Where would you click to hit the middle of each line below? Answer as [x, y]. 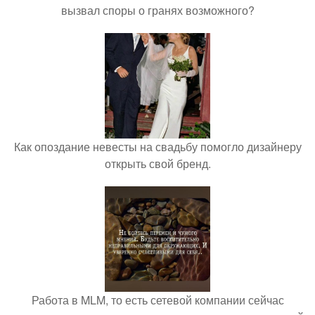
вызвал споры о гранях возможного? [157, 10]
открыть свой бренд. [157, 163]
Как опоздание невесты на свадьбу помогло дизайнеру [157, 147]
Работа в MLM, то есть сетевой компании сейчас [157, 300]
